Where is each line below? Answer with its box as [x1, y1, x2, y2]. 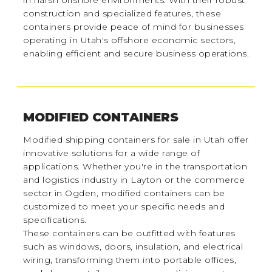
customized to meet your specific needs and [23, 200, 225, 212]
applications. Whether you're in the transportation [23, 160, 248, 172]
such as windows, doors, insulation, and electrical [23, 240, 243, 252]
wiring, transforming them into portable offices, [23, 254, 237, 265]
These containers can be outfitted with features [23, 227, 236, 239]
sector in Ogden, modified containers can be [23, 187, 225, 199]
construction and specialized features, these [23, 8, 222, 19]
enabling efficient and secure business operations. [23, 48, 250, 59]
